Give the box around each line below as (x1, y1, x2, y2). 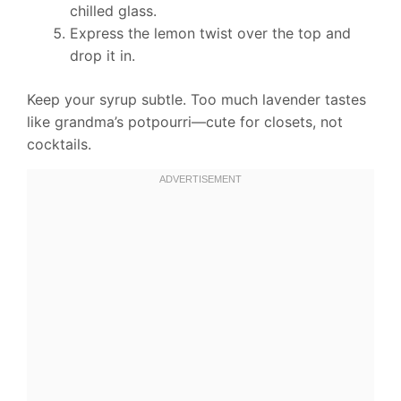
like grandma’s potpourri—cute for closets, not (27, 113, 343, 132)
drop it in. (70, 47, 135, 65)
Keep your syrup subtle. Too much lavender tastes (27, 90, 366, 109)
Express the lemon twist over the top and (70, 24, 351, 43)
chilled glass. (70, 2, 157, 21)
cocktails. (27, 135, 91, 154)
